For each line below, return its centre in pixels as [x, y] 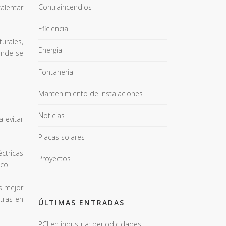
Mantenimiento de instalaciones [91, 94]
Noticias [51, 115]
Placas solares [62, 137]
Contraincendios [65, 7]
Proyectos [54, 159]
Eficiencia [53, 29]
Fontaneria [56, 72]
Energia [50, 50]
